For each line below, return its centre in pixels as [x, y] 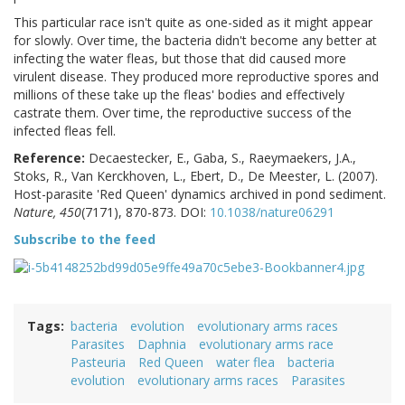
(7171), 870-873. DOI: [146, 212]
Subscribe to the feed [85, 239]
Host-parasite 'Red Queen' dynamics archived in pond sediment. [200, 193]
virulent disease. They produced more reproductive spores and [196, 76]
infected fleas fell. [65, 130]
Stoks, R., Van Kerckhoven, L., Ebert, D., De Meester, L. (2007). [196, 175]
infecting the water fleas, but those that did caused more [180, 58]
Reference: [49, 157]
